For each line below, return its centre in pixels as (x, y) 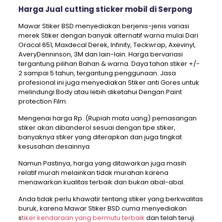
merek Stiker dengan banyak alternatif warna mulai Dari (108, 36)
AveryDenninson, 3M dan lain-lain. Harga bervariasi (100, 55)
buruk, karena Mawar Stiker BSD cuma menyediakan (102, 209)
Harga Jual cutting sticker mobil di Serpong (105, 9)
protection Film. (43, 102)
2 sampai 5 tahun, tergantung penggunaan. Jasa (97, 73)
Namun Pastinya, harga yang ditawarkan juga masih (102, 164)
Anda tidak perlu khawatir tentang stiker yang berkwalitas (111, 199)
